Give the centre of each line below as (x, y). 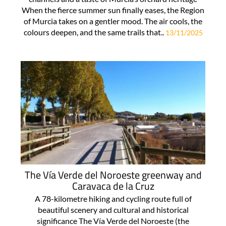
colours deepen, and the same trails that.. (94, 32)
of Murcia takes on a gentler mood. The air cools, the (113, 21)
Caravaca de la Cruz (113, 186)
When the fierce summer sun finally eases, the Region (113, 10)
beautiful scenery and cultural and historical (113, 209)
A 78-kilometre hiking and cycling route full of (113, 198)
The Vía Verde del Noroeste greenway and (113, 175)
